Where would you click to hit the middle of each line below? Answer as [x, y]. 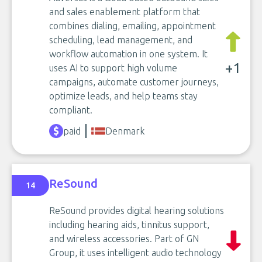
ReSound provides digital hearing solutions [137, 210]
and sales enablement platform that [125, 11]
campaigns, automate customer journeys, [134, 82]
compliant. [71, 110]
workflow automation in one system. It [128, 54]
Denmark [125, 131]
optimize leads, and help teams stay [123, 96]
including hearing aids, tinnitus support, [129, 224]
